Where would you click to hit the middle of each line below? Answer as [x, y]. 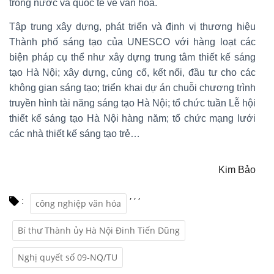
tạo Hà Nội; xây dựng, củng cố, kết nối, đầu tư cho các [132, 73]
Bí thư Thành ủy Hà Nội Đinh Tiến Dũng [99, 231]
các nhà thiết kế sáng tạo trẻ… [75, 134]
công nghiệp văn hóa [78, 204]
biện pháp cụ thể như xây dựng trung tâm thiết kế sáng [132, 57]
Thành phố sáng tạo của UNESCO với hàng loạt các [132, 42]
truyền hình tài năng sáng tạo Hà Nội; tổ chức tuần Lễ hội [132, 103]
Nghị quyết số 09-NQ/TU [68, 257]
